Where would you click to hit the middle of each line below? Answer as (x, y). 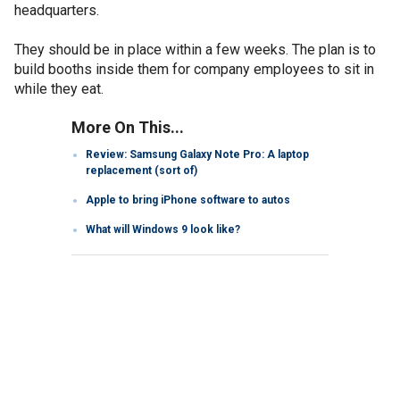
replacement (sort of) (142, 170)
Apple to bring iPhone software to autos (188, 200)
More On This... (128, 127)
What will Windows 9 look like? (163, 229)
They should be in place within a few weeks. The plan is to (195, 49)
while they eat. (59, 88)
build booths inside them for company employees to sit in (194, 69)
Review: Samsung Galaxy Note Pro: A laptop (197, 154)
